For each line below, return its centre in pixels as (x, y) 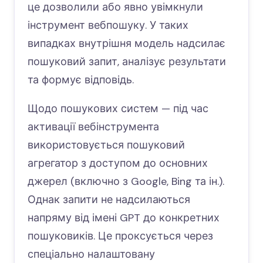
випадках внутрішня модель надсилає (127, 43)
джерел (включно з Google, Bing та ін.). (126, 181)
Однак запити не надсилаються (109, 200)
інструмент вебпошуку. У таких (108, 25)
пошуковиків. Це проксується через (120, 236)
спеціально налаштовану (91, 254)
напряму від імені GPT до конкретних (124, 218)
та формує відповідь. (81, 80)
